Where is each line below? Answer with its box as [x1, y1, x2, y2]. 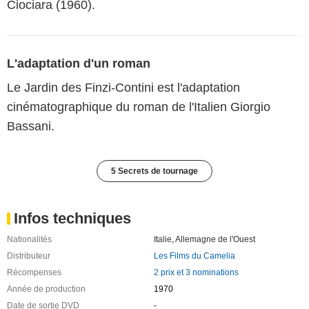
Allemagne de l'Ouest [175, 234, 255, 244]
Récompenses [7, 267, 61, 277]
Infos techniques [14, 209, 131, 227]
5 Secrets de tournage [111, 166, 198, 176]
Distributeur [7, 250, 50, 261]
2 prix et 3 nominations [153, 267, 239, 277]
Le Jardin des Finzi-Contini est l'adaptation [7, 80, 240, 94]
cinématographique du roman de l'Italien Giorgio [7, 99, 270, 114]
